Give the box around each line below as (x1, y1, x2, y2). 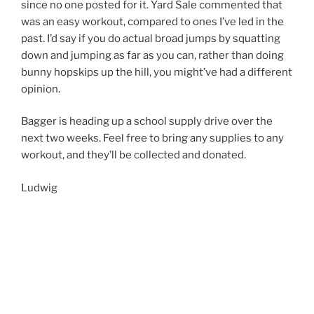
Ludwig (21, 181, 57, 194)
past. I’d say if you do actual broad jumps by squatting (21, 32, 280, 45)
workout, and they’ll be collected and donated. (21, 149, 246, 162)
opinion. (21, 82, 60, 95)
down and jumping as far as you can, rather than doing (21, 48, 284, 62)
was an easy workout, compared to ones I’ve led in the (21, 15, 284, 28)
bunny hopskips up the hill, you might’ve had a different (21, 65, 292, 78)
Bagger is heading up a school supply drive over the (21, 115, 273, 128)
